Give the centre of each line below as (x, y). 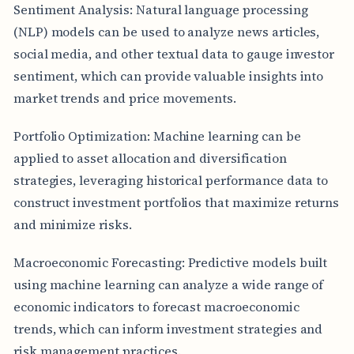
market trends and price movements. (125, 98)
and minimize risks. (72, 224)
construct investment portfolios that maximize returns (176, 202)
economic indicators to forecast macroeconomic (156, 306)
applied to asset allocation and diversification (150, 158)
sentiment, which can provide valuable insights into (168, 75)
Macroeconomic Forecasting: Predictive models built (170, 262)
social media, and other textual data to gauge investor (174, 53)
